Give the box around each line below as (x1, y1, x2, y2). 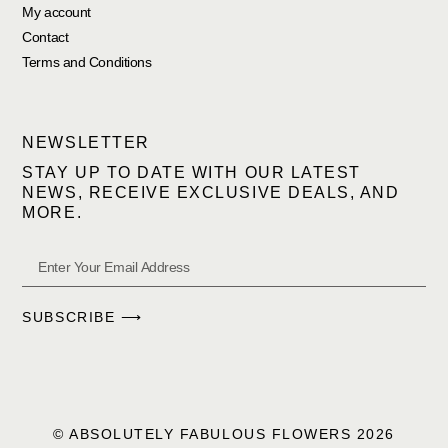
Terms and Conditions (22, 53, 152, 70)
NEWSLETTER (22, 134, 150, 152)
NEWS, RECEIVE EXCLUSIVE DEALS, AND (22, 184, 400, 202)
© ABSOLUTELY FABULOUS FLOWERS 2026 (52, 425, 396, 442)
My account (22, 3, 91, 20)
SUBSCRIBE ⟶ (22, 309, 143, 326)
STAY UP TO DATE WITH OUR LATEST (22, 164, 361, 182)
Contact (22, 28, 69, 45)
